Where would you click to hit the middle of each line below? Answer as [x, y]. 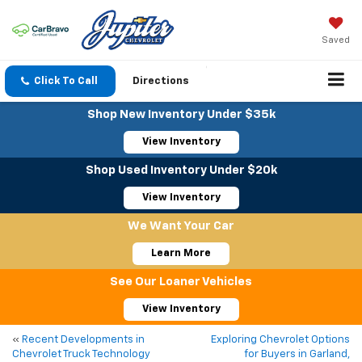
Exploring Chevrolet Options [280, 340]
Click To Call [66, 82]
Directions [161, 82]
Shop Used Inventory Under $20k [181, 170]
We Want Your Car [181, 226]
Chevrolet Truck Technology [81, 355]
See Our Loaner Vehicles [181, 282]
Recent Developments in [83, 340]
